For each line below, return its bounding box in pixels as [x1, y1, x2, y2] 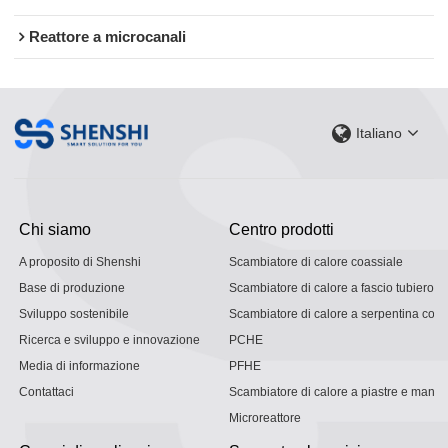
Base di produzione [19, 280, 126, 295]
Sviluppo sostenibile [19, 306, 130, 321]
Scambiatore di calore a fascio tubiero [229, 280, 434, 295]
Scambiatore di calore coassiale [229, 254, 403, 269]
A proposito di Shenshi [19, 254, 142, 269]
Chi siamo [19, 219, 92, 238]
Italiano [355, 125, 402, 142]
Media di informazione [19, 358, 141, 373]
